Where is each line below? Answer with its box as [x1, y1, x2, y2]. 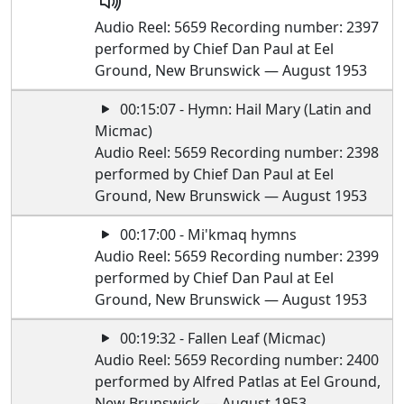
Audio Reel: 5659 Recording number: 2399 [95, 246, 380, 266]
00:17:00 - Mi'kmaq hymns [116, 225, 298, 244]
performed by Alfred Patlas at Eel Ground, [95, 372, 381, 391]
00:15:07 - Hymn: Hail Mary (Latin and [116, 99, 372, 119]
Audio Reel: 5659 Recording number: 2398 [95, 142, 380, 162]
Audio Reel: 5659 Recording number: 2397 [95, 17, 380, 37]
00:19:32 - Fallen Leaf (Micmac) [116, 328, 326, 348]
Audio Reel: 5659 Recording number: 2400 [95, 350, 380, 370]
